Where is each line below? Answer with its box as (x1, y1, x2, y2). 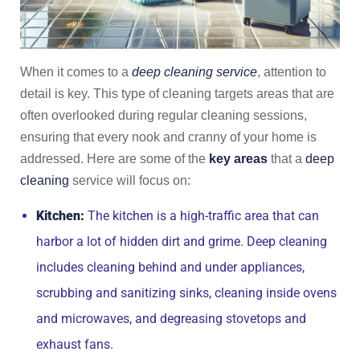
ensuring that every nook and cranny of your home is (20, 130, 317, 144)
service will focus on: (69, 174, 190, 187)
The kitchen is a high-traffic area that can (84, 208, 319, 223)
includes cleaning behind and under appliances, (36, 260, 305, 275)
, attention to (257, 65, 326, 79)
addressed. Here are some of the (20, 152, 209, 166)
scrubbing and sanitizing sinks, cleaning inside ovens (36, 285, 337, 301)
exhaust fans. (36, 337, 113, 352)
